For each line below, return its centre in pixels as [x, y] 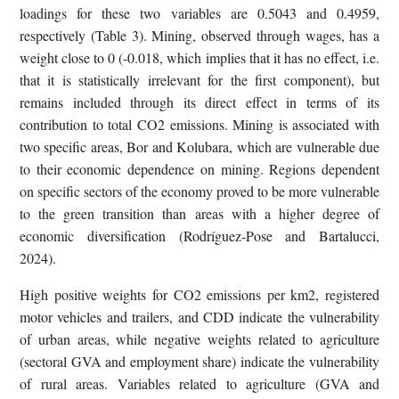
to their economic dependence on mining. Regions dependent [199, 168]
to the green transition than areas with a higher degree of [199, 213]
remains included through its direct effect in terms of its [199, 102]
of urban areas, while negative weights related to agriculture [199, 338]
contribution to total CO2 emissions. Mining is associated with [199, 124]
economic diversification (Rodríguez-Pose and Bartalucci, [199, 235]
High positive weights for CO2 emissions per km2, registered [199, 294]
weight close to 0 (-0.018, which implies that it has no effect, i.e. [199, 57]
